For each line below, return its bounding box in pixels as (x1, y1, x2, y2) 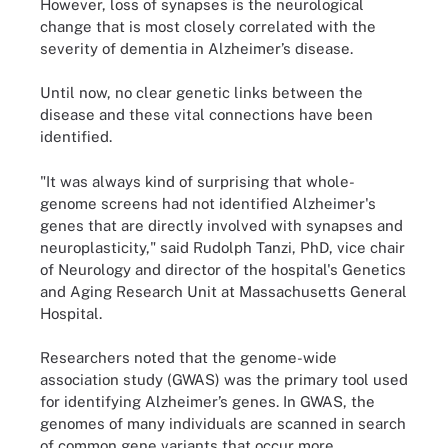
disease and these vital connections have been (40, 106, 373, 123)
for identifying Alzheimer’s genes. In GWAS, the (40, 393, 375, 410)
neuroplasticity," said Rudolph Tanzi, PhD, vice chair (40, 238, 405, 256)
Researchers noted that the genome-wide (40, 349, 337, 366)
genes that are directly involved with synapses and (40, 216, 403, 234)
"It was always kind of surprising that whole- (40, 172, 355, 190)
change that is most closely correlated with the (40, 17, 376, 35)
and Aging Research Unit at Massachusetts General (40, 282, 407, 300)
